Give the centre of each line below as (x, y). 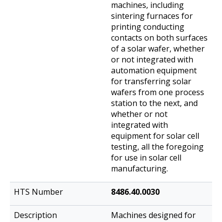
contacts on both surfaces (159, 38)
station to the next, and (154, 103)
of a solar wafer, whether (158, 49)
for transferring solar (151, 82)
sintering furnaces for (152, 16)
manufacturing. (139, 169)
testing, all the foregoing (157, 147)
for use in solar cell (146, 158)
